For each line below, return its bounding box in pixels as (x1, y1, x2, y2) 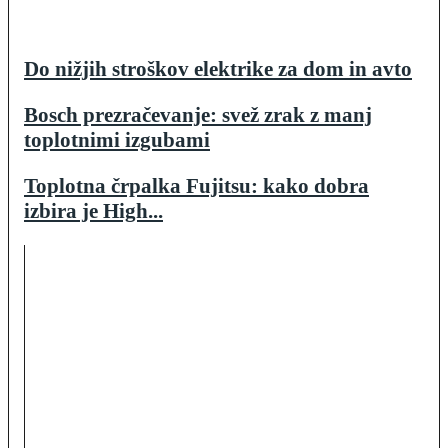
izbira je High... (24, 199, 163, 224)
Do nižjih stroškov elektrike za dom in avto (24, 57, 412, 82)
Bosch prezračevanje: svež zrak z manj (24, 103, 372, 128)
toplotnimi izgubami (24, 128, 210, 153)
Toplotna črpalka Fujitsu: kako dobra (24, 174, 369, 199)
